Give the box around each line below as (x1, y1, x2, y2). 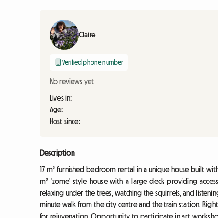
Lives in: (50, 94, 72, 102)
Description (40, 149, 74, 157)
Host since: (50, 117, 80, 126)
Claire (79, 31, 95, 39)
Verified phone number (62, 59, 124, 66)
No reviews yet (50, 77, 94, 86)
